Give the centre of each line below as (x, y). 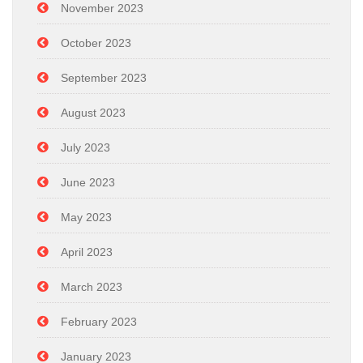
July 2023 (85, 147)
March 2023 (92, 287)
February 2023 (99, 322)
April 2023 (87, 252)
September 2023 (104, 78)
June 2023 (88, 182)
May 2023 (86, 217)
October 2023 (96, 43)
